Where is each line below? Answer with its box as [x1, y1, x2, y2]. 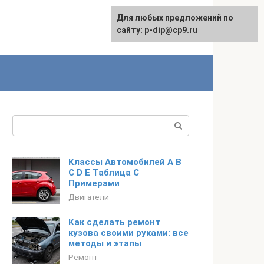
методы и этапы [68, 238, 141, 249]
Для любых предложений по [117, 13, 233, 22]
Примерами [68, 178, 120, 189]
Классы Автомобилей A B [68, 157, 181, 167]
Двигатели [68, 192, 109, 202]
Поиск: [12, 116, 42, 127]
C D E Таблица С [68, 167, 139, 178]
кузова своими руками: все [68, 227, 189, 238]
